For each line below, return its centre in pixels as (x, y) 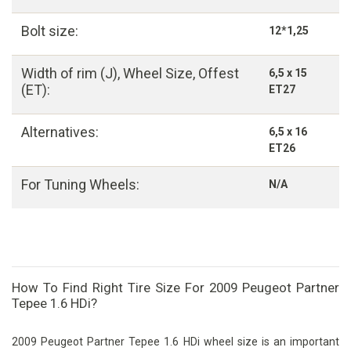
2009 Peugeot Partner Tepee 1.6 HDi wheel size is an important (175, 342)
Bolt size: (50, 31)
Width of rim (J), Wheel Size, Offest (130, 74)
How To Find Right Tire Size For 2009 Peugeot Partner (175, 288)
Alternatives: (60, 132)
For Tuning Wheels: (80, 185)
